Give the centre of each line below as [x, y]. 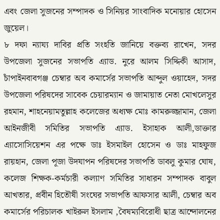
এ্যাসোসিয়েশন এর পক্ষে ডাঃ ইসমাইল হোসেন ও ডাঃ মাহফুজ [110, 145]
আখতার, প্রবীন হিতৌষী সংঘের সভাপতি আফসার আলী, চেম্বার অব [110, 195]
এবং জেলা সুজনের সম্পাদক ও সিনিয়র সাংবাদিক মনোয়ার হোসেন [110, 12]
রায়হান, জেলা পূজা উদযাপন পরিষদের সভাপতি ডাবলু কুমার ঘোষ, [110, 162]
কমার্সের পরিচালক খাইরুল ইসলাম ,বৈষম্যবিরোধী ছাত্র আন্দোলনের [110, 212]
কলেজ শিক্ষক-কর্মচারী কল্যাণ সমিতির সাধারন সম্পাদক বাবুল [110, 179]
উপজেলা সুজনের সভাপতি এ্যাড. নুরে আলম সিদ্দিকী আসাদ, [110, 62]
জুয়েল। [16, 28]
